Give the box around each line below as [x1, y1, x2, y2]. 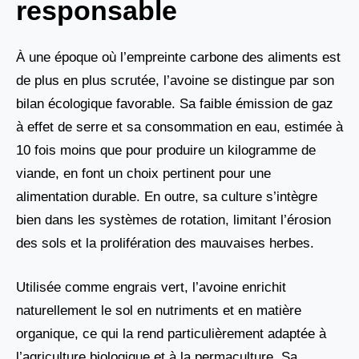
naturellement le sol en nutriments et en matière [16, 302, 301, 318]
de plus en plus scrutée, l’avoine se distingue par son [16, 73, 334, 89]
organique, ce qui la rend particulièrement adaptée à [16, 325, 326, 341]
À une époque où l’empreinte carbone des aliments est [16, 50, 341, 66]
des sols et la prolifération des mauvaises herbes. [16, 236, 314, 252]
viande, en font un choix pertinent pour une [16, 166, 271, 182]
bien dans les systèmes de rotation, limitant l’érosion [16, 212, 331, 228]
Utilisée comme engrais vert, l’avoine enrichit [16, 279, 286, 295]
